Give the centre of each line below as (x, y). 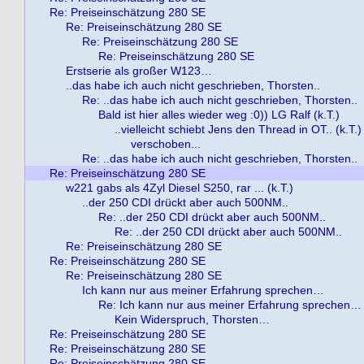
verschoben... (166, 144)
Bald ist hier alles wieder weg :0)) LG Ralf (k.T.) (219, 115)
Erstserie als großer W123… (139, 71)
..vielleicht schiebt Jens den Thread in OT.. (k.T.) (238, 129)
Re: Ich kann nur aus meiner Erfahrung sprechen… (230, 305)
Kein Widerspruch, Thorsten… (192, 319)
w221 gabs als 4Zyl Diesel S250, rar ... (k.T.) (180, 188)
